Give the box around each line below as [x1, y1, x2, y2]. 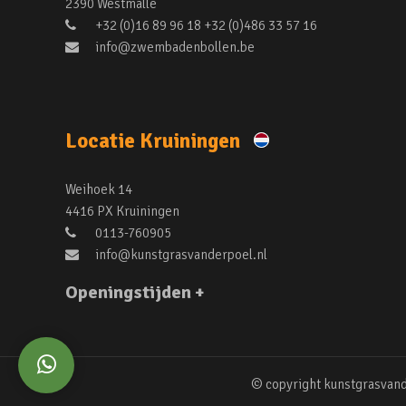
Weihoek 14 [65, 181, 132, 198]
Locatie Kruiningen [65, 128, 245, 154]
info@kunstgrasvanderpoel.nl [92, 246, 267, 263]
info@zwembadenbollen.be [92, 39, 255, 55]
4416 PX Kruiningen [65, 203, 179, 219]
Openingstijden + [65, 281, 205, 304]
